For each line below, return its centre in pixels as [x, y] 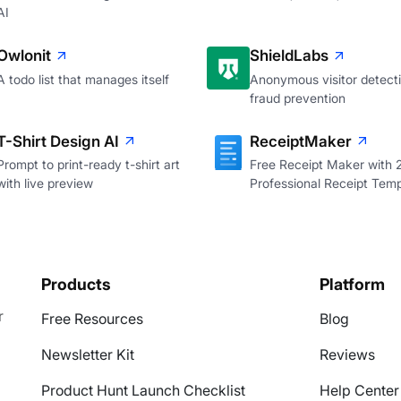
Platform [352, 285]
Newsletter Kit [88, 355]
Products [76, 285]
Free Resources [92, 319]
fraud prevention [297, 98]
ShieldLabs [289, 56]
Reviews [347, 355]
